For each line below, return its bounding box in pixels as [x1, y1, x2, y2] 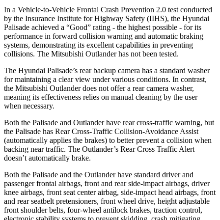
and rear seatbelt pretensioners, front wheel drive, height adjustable [4, 196, 210, 205]
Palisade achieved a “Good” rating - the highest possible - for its [4, 23, 201, 31]
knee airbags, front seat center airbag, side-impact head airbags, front [4, 188, 216, 196]
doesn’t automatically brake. [4, 153, 91, 162]
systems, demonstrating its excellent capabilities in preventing [4, 40, 193, 49]
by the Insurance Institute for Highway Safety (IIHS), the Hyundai [4, 14, 209, 23]
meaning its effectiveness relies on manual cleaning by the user [4, 92, 197, 101]
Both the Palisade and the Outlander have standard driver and [4, 170, 193, 179]
